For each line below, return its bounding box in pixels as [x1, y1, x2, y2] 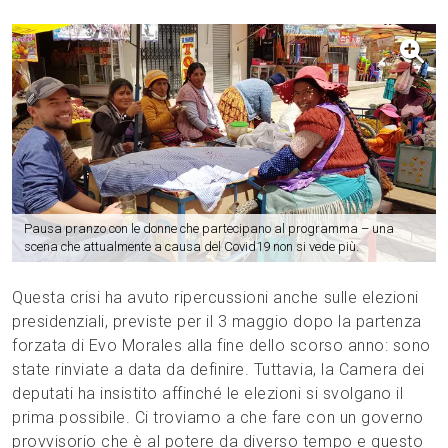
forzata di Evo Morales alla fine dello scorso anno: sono [12, 336, 431, 355]
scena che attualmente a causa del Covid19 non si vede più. [24, 239, 359, 254]
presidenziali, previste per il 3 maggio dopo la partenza [12, 312, 422, 331]
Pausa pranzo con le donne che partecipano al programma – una [24, 221, 394, 236]
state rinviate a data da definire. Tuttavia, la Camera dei [12, 360, 425, 379]
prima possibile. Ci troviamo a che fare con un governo [12, 408, 424, 427]
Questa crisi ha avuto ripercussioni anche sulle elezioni [12, 288, 419, 307]
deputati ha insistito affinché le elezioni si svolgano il [12, 384, 404, 403]
